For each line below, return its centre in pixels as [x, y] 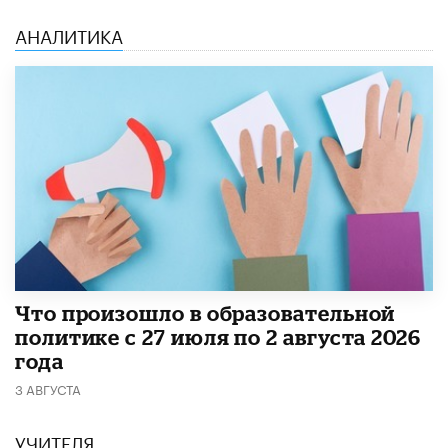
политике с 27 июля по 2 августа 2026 [218, 337]
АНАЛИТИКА [69, 33]
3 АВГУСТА [48, 388]
